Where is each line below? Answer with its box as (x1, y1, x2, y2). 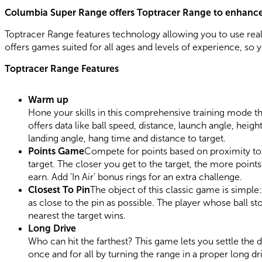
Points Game (28, 146, 84, 157)
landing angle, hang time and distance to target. (28, 133, 226, 144)
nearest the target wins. (28, 211, 126, 221)
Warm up (28, 95, 68, 105)
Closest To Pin (28, 185, 90, 195)
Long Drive (28, 223, 76, 234)
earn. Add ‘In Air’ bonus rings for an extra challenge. (28, 172, 242, 182)
